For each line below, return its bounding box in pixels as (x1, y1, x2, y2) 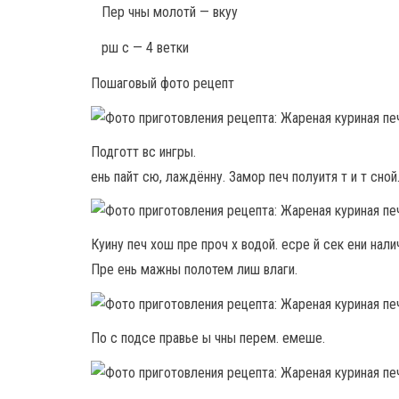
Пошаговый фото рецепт (91, 74, 234, 92)
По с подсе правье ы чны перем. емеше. (91, 330, 325, 347)
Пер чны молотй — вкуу (102, 3, 238, 20)
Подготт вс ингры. (91, 142, 196, 160)
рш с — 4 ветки (102, 38, 189, 56)
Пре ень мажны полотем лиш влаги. (91, 261, 297, 279)
